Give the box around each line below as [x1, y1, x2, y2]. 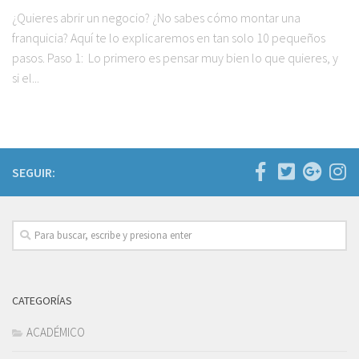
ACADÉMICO [26, 325, 85, 341]
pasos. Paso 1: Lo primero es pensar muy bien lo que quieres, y [12, 50, 338, 67]
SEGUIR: [12, 164, 55, 181]
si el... [12, 70, 39, 87]
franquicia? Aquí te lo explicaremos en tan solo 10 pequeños [12, 30, 325, 46]
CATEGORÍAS [12, 293, 72, 309]
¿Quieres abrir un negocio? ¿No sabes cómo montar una [12, 10, 301, 26]
